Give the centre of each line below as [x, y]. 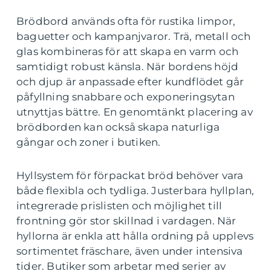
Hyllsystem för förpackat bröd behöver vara [130, 175]
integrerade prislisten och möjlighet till [119, 205]
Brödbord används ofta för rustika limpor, [126, 21]
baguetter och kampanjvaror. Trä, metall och [134, 36]
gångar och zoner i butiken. [89, 142]
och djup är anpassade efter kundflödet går [130, 81]
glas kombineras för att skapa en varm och [128, 51]
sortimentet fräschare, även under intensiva [130, 251]
